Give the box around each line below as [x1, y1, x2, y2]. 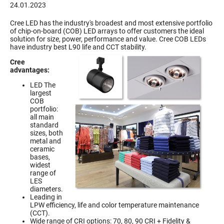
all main [30, 113, 54, 121]
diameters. [30, 185, 63, 193]
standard [30, 121, 58, 129]
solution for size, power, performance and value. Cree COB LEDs [10, 35, 206, 43]
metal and [30, 137, 61, 145]
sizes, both [30, 129, 63, 137]
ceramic [30, 145, 54, 153]
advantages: [10, 66, 49, 74]
